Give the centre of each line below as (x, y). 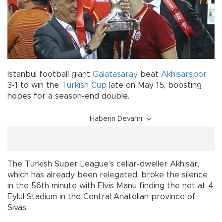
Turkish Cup (84, 85)
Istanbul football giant (50, 75)
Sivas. (18, 208)
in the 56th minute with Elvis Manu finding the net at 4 (111, 186)
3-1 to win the (34, 85)
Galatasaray (116, 75)
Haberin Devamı (116, 119)
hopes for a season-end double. (68, 96)
